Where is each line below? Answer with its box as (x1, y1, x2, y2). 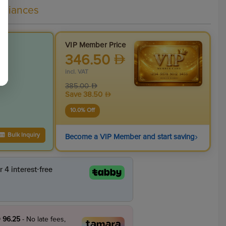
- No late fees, (20, 216, 66, 223)
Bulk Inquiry (7, 132, 40, 139)
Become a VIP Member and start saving (65, 133, 195, 141)
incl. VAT (65, 69, 89, 75)
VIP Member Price (65, 41, 126, 49)
